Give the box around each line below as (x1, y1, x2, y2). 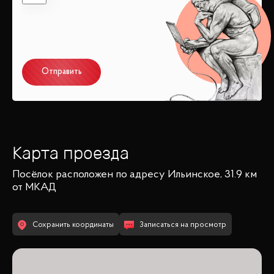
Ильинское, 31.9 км (168, 169, 257, 181)
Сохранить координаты (32, 221, 114, 229)
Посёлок (12, 169, 53, 181)
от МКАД (12, 182, 56, 194)
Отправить (41, 68, 82, 77)
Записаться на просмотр (139, 221, 226, 229)
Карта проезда (12, 143, 129, 164)
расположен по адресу (53, 169, 168, 181)
